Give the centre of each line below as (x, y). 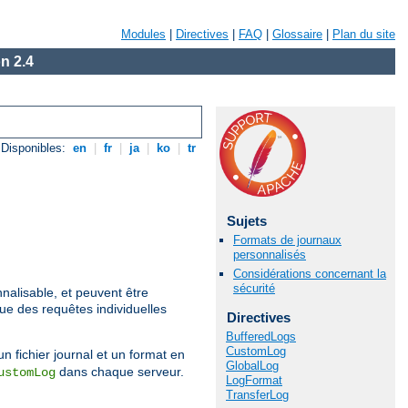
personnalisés (270, 255)
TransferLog (257, 394)
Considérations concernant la (310, 274)
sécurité (254, 289)
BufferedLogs (261, 336)
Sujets (246, 221)
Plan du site (364, 34)
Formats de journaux (287, 240)
